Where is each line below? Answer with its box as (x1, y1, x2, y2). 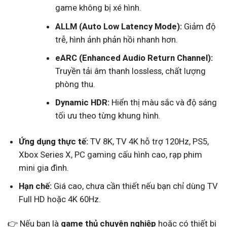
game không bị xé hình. (55, 3, 142, 13)
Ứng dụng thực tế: (18, 136, 88, 146)
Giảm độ (182, 21, 216, 31)
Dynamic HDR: (55, 97, 110, 107)
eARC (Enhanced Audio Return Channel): (55, 52, 213, 63)
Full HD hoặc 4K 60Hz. (18, 194, 101, 204)
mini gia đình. (18, 162, 69, 173)
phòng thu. (55, 79, 96, 89)
